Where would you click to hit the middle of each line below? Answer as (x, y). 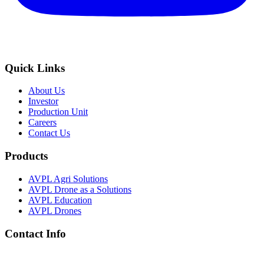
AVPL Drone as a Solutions (80, 189)
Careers (42, 123)
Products (26, 156)
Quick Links (35, 68)
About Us (47, 91)
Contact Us (49, 133)
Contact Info (35, 233)
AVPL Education (60, 200)
